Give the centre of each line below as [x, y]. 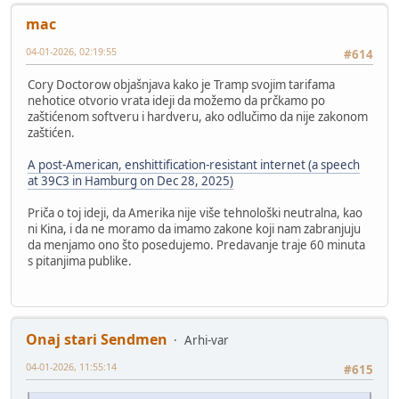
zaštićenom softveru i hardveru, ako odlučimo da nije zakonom [198, 117]
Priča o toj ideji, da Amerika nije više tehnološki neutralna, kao [195, 213]
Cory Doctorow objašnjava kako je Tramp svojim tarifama [181, 85]
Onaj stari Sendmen [97, 339]
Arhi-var [207, 340]
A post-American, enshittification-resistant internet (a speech [194, 165]
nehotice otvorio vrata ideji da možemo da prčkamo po [176, 101]
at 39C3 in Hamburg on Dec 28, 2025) [130, 181]
